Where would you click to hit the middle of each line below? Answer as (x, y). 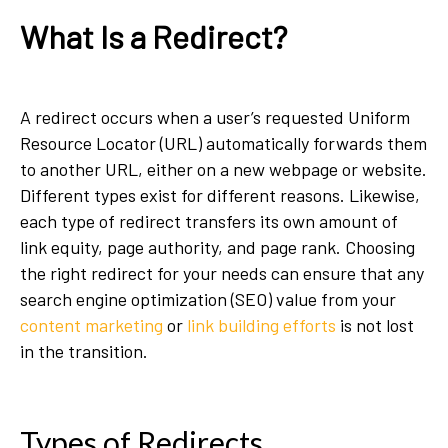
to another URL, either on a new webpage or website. (223, 169)
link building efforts (261, 325)
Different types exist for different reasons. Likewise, (220, 195)
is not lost (375, 325)
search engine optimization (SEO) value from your (208, 299)
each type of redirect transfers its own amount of (209, 221)
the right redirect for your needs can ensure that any (222, 273)
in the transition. (86, 351)
